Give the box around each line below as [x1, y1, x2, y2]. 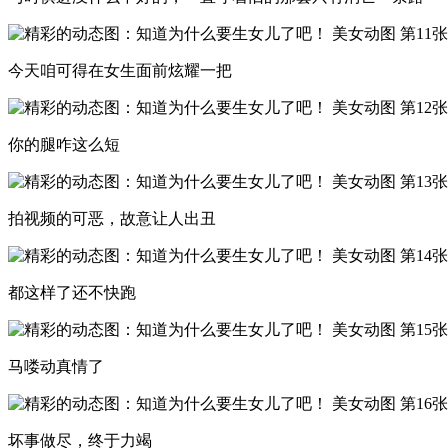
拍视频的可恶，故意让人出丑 [8, 209, 216, 227]
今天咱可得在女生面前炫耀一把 [8, 61, 232, 79]
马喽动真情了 [8, 357, 104, 375]
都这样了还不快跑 [8, 283, 136, 301]
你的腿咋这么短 [8, 135, 120, 153]
